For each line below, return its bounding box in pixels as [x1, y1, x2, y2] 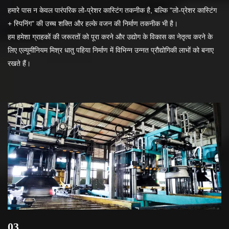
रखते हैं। [8, 59, 31, 67]
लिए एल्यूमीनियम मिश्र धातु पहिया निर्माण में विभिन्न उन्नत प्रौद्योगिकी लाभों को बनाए [8, 45, 214, 54]
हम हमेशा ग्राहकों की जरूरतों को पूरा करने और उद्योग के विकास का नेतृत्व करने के [8, 32, 213, 41]
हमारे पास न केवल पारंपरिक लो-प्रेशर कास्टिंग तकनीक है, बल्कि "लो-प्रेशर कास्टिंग [8, 6, 217, 14]
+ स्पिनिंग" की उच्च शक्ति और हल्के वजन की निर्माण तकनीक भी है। [8, 19, 178, 28]
